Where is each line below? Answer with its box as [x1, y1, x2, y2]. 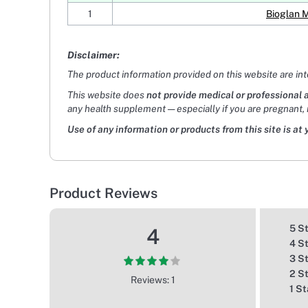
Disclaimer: [67, 49, 120, 61]
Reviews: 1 [130, 274, 175, 286]
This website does [67, 89, 146, 101]
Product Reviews [49, 185, 157, 202]
